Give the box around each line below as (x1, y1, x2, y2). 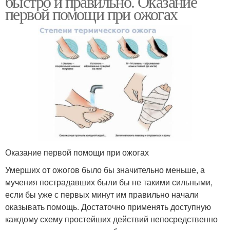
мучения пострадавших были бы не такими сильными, (5, 176, 213, 188)
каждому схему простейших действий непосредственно (5, 213, 218, 225)
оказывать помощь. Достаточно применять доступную (5, 200, 211, 213)
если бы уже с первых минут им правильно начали (5, 188, 199, 200)
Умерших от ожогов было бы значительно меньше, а (5, 163, 205, 176)
